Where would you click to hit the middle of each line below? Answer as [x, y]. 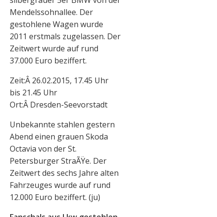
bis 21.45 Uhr [33, 93]
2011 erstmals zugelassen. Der [65, 37]
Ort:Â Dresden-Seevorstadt [59, 105]
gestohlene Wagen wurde [56, 24]
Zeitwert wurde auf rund [54, 49]
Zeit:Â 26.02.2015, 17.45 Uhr [59, 81]
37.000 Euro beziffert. [48, 61]
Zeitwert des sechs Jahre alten [64, 173]
